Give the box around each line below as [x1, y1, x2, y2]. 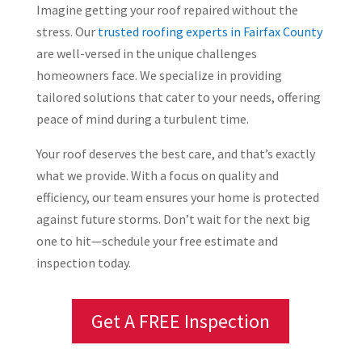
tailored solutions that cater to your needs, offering [36, 89, 321, 106]
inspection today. [36, 255, 131, 271]
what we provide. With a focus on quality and [36, 167, 279, 184]
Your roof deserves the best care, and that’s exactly [36, 145, 315, 162]
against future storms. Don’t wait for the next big [36, 211, 310, 228]
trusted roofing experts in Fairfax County [97, 23, 322, 40]
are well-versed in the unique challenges [36, 45, 257, 62]
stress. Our [36, 23, 98, 40]
